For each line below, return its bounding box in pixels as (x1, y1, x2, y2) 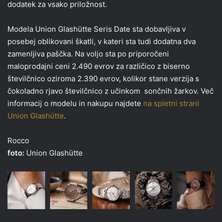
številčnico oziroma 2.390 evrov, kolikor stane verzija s (7, 74, 199, 84)
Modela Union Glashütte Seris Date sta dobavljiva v (7, 24, 186, 34)
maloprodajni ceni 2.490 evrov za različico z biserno (7, 61, 190, 71)
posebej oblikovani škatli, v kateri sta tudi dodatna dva (7, 37, 196, 47)
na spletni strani (143, 99, 199, 109)
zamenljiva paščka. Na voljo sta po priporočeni (7, 49, 169, 59)
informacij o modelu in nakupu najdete (7, 99, 143, 109)
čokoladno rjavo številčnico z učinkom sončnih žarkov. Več (7, 86, 214, 96)
